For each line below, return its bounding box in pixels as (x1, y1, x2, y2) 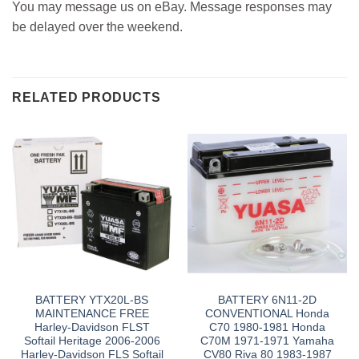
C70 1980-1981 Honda (209, 321, 325, 334)
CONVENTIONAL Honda (205, 308, 329, 321)
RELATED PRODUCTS (12, 91, 161, 105)
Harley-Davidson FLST (34, 321, 150, 334)
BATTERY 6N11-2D (218, 294, 317, 307)
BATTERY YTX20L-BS (35, 294, 148, 307)
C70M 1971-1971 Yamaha (200, 335, 334, 348)
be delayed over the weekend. (12, 19, 183, 34)
